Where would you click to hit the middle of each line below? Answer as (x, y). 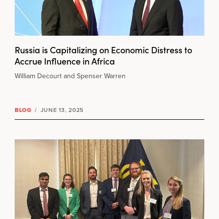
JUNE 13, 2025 (61, 110)
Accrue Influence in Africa (65, 61)
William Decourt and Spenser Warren (70, 76)
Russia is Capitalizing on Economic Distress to (103, 49)
